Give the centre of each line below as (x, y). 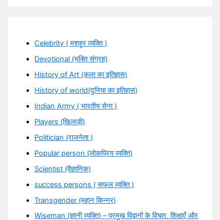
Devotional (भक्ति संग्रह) (71, 59)
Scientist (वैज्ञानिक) (63, 169)
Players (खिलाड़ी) (60, 122)
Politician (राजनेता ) (64, 137)
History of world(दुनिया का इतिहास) (86, 90)
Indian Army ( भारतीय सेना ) (76, 106)
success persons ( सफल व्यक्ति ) (84, 184)
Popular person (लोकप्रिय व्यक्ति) (84, 153)
